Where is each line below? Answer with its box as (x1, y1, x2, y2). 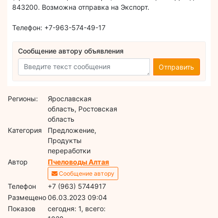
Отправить (159, 62, 195, 71)
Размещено (8, 193, 47, 202)
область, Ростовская (48, 105, 118, 113)
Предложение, (48, 126, 97, 135)
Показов (8, 204, 36, 213)
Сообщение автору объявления (18, 46, 124, 55)
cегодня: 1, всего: (48, 204, 106, 213)
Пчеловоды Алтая (48, 158, 109, 166)
